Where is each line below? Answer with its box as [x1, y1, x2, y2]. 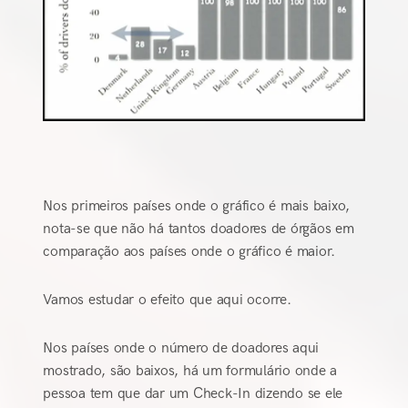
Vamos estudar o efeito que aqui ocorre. [43, 291, 291, 310]
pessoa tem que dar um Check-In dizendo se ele [43, 385, 343, 403]
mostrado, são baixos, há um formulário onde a [43, 362, 338, 381]
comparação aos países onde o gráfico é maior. [43, 243, 336, 261]
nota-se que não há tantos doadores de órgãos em [43, 220, 354, 239]
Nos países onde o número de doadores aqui [43, 340, 320, 358]
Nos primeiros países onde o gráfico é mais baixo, [43, 198, 351, 216]
